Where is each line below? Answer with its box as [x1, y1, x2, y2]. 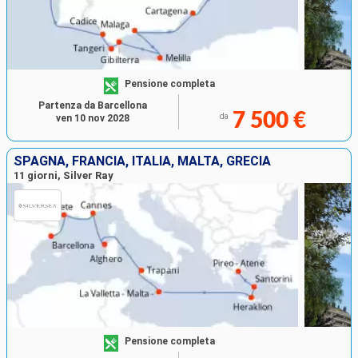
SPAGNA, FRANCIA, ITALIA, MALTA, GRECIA [14, 153, 271, 169]
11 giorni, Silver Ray [14, 169, 113, 182]
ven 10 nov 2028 [56, 113, 129, 125]
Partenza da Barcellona [38, 100, 147, 112]
